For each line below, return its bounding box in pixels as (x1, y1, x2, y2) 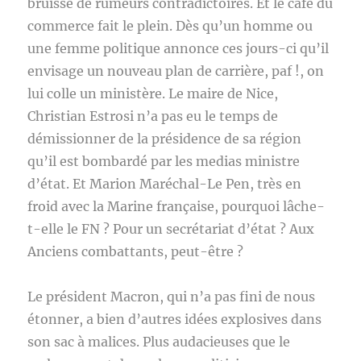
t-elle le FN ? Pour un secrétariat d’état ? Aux (27, 221, 315, 237)
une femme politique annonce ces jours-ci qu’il (27, 40, 330, 56)
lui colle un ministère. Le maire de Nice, (27, 85, 279, 102)
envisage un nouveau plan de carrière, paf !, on (27, 63, 325, 79)
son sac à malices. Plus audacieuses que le (27, 334, 291, 350)
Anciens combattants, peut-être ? (27, 243, 244, 259)
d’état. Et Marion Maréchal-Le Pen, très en (27, 176, 302, 192)
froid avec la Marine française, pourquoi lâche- (27, 198, 326, 214)
